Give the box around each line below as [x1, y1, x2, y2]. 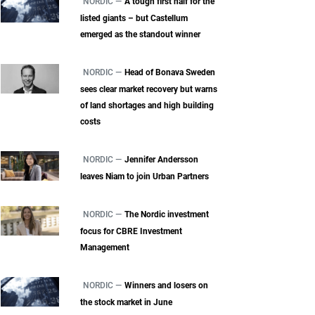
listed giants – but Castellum [80, 13, 188, 24]
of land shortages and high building [80, 101, 214, 111]
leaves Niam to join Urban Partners [80, 172, 210, 182]
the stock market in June [80, 297, 173, 308]
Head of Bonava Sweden [124, 67, 216, 78]
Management [80, 243, 130, 253]
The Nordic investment [124, 210, 210, 220]
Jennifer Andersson [124, 155, 199, 165]
